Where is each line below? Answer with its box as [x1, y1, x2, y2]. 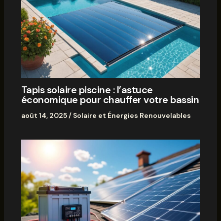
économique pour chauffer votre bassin [21, 93, 199, 106]
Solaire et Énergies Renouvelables [73, 110, 191, 120]
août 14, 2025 [21, 110, 69, 120]
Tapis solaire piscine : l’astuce [21, 83, 153, 96]
